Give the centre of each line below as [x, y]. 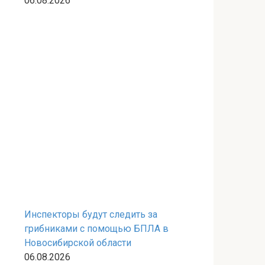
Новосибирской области [78, 243]
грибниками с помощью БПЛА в [96, 229]
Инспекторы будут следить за [91, 214]
